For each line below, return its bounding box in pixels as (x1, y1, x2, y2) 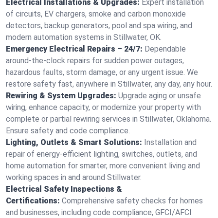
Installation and (144, 138, 197, 147)
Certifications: (6, 196, 60, 205)
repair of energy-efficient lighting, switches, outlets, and (6, 149, 197, 159)
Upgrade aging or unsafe (118, 91, 201, 100)
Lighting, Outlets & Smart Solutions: (6, 138, 142, 147)
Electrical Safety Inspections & (6, 184, 122, 194)
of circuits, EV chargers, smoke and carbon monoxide (6, 9, 186, 18)
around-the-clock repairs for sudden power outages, (6, 56, 184, 65)
